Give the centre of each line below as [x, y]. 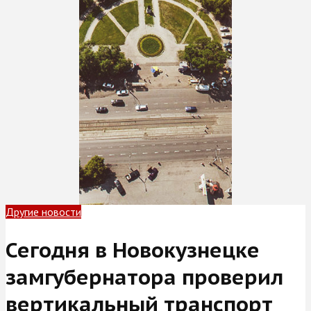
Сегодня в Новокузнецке [133, 249]
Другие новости [43, 212]
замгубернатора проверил [144, 276]
